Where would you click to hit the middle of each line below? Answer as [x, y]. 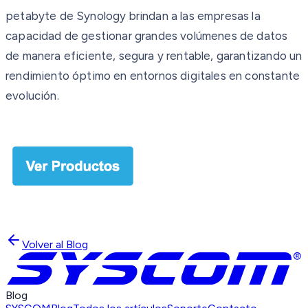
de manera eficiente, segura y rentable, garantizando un [154, 55]
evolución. [32, 95]
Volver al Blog [55, 244]
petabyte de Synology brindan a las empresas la [133, 15]
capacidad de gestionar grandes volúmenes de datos [147, 35]
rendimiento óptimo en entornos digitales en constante [153, 75]
